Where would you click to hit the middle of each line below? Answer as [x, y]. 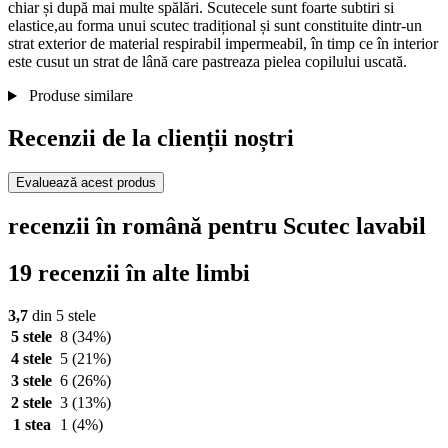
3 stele [31, 380]
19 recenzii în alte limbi [129, 272]
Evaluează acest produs [86, 183]
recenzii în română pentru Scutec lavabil [217, 225]
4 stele [31, 358]
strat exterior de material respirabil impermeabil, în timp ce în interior [223, 44]
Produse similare [78, 96]
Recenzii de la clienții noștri [151, 138]
